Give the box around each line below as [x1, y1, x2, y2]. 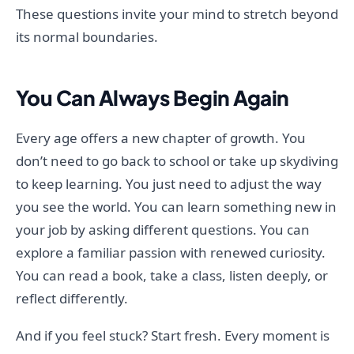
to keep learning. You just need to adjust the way [16, 175, 322, 194]
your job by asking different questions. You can [16, 220, 310, 239]
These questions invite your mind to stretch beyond [16, 5, 338, 24]
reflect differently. [16, 289, 128, 308]
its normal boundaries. [16, 28, 158, 47]
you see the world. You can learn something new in [16, 198, 337, 217]
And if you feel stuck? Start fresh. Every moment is [16, 326, 330, 345]
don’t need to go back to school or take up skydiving [16, 152, 338, 171]
